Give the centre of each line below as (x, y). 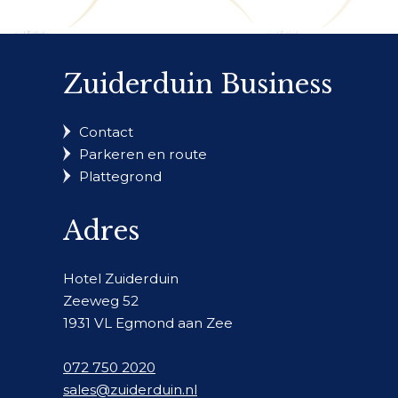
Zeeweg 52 (101, 300)
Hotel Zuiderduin (121, 278)
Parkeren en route (143, 154)
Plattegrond (120, 176)
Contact (106, 131)
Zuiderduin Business (198, 84)
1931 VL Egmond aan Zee (148, 322)
